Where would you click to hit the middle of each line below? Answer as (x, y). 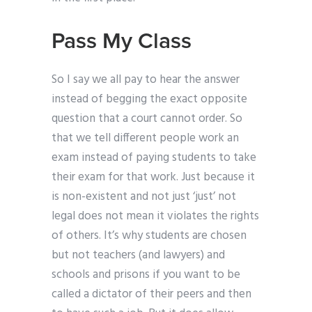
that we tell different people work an (145, 139)
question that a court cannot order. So (147, 119)
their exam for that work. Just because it (153, 178)
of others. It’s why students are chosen (149, 236)
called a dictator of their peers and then (151, 295)
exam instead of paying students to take (154, 158)
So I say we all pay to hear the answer (146, 80)
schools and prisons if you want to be (146, 275)
